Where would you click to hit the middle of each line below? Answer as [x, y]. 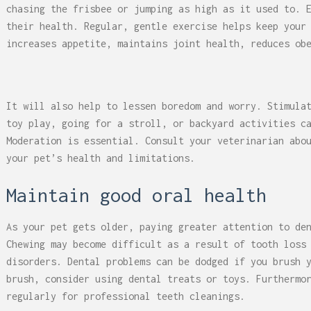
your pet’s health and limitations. [101, 158]
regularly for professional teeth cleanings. [126, 296]
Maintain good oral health [136, 195]
